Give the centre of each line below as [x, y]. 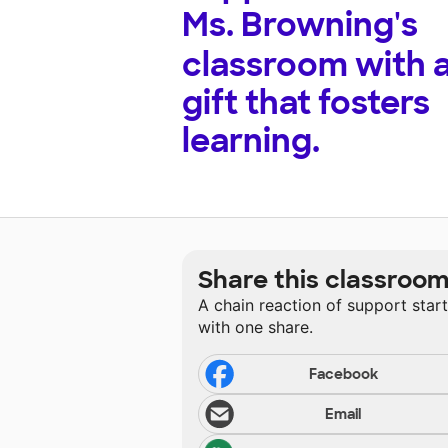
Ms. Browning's [300, 25]
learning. [251, 141]
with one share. [255, 327]
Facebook [343, 374]
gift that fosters [306, 103]
